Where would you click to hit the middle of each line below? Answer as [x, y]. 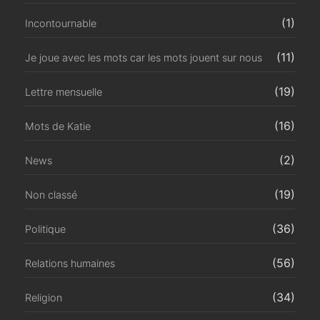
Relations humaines [70, 263]
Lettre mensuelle [64, 91]
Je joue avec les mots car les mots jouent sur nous [144, 57]
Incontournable [61, 23]
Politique [45, 229]
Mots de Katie [58, 126]
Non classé [51, 194]
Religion [44, 297]
